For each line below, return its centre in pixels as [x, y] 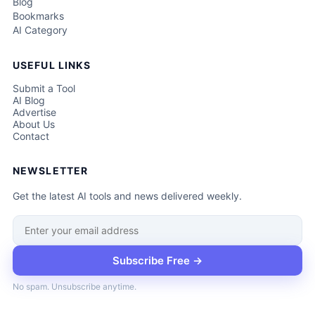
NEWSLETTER [50, 170]
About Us [33, 124]
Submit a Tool [44, 88]
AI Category [40, 30]
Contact [31, 136]
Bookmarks [38, 15]
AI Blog [28, 100]
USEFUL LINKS [52, 65]
